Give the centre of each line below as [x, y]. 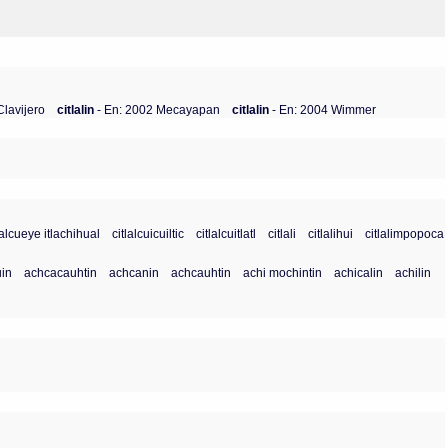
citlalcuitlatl [226, 233]
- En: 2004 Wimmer [324, 109]
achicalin [359, 272]
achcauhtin [201, 272]
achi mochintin [283, 272]
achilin [413, 272]
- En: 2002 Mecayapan [159, 109]
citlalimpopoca [405, 233]
